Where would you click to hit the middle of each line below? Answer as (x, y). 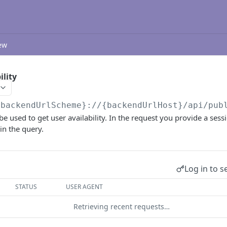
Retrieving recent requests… (122, 206)
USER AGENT (85, 187)
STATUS (26, 187)
